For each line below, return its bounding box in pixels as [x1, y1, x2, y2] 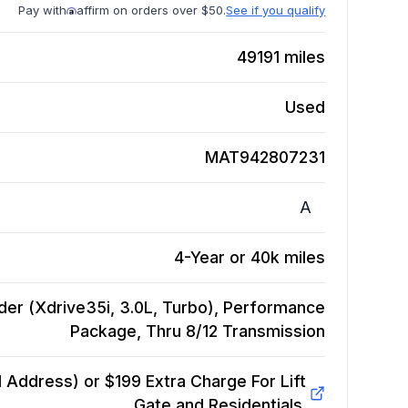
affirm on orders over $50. [76, 3, 227, 18]
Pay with [18, 3, 67, 18]
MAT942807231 [205, 148, 326, 168]
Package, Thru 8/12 [70, 321, 219, 342]
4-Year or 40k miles [174, 248, 326, 268]
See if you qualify [226, 3, 326, 18]
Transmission [222, 321, 326, 342]
